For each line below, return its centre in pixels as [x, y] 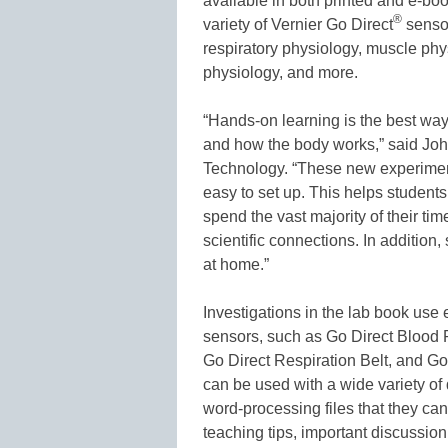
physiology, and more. [280, 72]
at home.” [236, 264]
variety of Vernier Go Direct [298, 24]
